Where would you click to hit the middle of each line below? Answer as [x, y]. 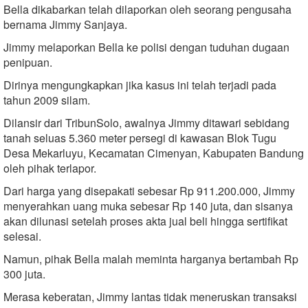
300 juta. [24, 274]
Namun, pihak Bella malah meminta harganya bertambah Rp [151, 258]
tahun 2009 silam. [47, 100]
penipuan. [28, 62]
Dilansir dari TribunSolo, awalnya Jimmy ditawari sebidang [146, 122]
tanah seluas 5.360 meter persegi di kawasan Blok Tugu [140, 137]
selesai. [22, 236]
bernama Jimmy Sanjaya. [65, 24]
